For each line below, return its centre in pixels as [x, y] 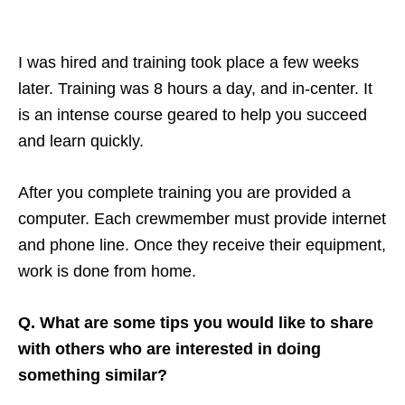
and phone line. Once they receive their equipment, [202, 245]
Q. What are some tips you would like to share [196, 322]
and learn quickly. [81, 141]
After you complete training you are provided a [184, 192]
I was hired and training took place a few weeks [188, 62]
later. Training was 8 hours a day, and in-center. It [195, 88]
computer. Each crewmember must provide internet [202, 218]
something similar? [93, 375]
